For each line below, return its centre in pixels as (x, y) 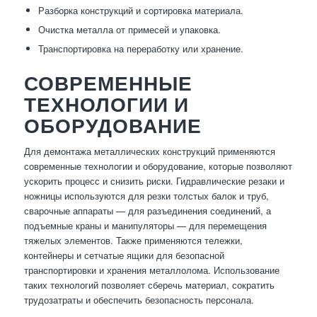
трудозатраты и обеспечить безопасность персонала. (139, 300)
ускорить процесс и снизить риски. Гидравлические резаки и (154, 181)
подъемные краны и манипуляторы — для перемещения (145, 226)
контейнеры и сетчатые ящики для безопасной (124, 255)
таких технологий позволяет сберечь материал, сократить (149, 285)
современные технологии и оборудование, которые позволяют (158, 166)
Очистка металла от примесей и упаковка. (129, 30)
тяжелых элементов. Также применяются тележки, (133, 241)
